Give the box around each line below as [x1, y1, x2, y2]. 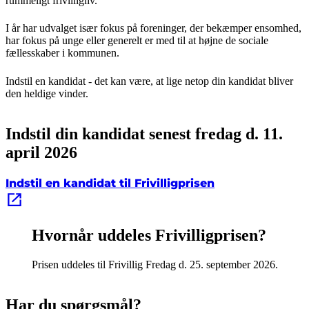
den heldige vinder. [6, 87, 88, 99]
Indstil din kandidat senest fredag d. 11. [6, 124, 283, 143]
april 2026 [6, 143, 77, 161]
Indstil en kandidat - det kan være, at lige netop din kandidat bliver [6, 74, 293, 87]
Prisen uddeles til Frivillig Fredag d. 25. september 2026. [31, 259, 278, 271]
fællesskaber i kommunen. [6, 47, 119, 59]
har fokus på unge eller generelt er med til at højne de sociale [6, 34, 268, 47]
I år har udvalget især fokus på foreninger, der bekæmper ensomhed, [6, 22, 301, 34]
